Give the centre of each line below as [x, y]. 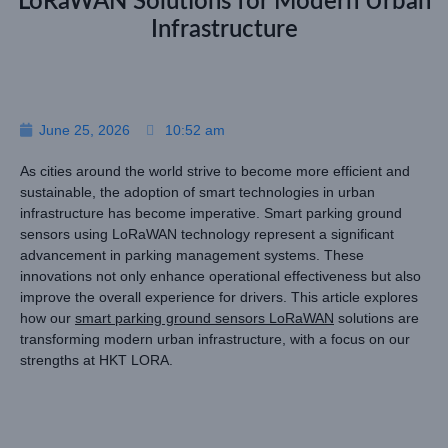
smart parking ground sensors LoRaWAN [204, 317]
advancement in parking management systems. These [192, 254]
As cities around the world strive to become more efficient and [215, 170]
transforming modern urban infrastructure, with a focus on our [215, 338]
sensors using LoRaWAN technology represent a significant [207, 233]
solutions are [376, 317]
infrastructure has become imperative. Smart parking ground [211, 212]
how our [47, 317]
